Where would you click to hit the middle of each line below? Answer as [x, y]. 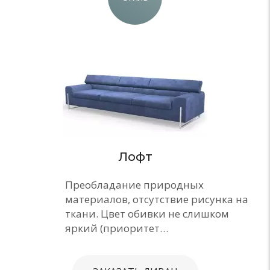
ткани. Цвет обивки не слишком [147, 213]
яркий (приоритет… [117, 228]
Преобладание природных [134, 184]
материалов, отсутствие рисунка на [157, 199]
